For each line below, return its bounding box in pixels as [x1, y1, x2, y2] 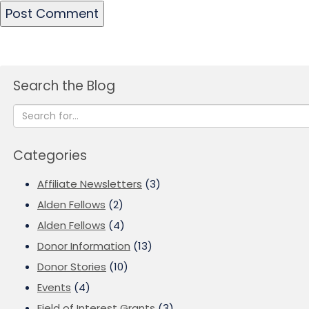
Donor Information [37, 239, 130, 253]
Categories [13, 146, 87, 165]
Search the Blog [13, 77, 115, 95]
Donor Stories [37, 259, 106, 274]
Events [37, 280, 71, 295]
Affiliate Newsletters [37, 177, 142, 191]
